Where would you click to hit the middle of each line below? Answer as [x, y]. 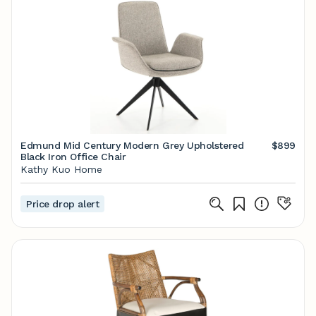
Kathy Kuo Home [61, 169]
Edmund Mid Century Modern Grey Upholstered [132, 145]
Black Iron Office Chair [73, 157]
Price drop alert [63, 204]
